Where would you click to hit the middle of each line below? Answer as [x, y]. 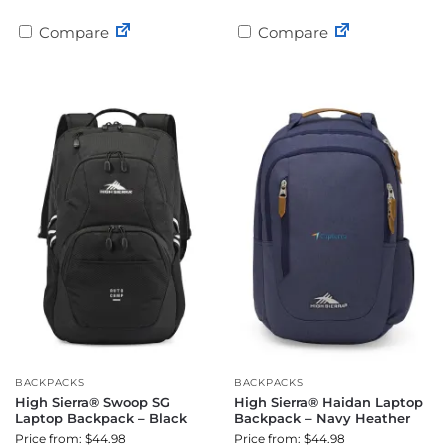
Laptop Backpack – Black [101, 418]
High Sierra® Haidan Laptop [328, 402]
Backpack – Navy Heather [322, 418]
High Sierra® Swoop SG [92, 402]
